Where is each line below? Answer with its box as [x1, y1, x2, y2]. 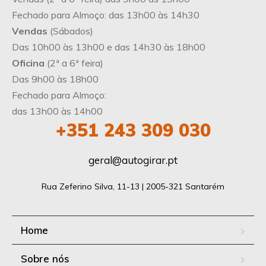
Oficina [12, 57, 45, 69]
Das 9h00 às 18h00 [12, 73, 99, 85]
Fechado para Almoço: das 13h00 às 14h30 [12, 9, 199, 21]
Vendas [12, 25, 47, 37]
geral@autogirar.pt [88, 154, 178, 167]
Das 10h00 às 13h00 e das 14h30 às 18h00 [12, 41, 205, 53]
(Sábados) [47, 25, 93, 37]
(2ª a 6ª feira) [45, 57, 103, 69]
